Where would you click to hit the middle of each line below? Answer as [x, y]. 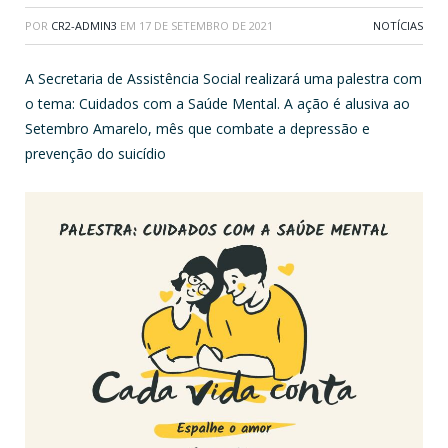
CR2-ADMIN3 [84, 25]
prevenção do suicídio [95, 153]
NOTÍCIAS [398, 25]
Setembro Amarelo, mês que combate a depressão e [197, 128]
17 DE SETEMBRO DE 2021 [206, 25]
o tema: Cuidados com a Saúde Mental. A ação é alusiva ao [217, 103]
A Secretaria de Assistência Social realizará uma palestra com [223, 78]
